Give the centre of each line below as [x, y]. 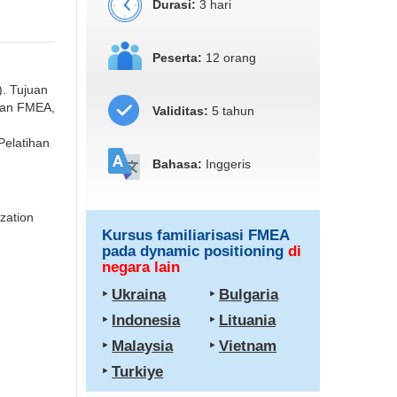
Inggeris [227, 164]
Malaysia [143, 346]
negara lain [141, 267]
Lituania [248, 320]
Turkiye [138, 372]
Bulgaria [249, 295]
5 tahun [232, 111]
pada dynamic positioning [195, 251]
